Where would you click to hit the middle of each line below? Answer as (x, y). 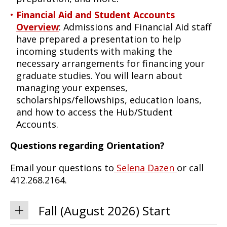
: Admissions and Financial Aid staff (135, 27)
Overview (37, 27)
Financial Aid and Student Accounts (96, 14)
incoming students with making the (94, 51)
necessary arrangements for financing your (110, 63)
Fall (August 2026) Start (105, 210)
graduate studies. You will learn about (99, 75)
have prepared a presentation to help (99, 39)
